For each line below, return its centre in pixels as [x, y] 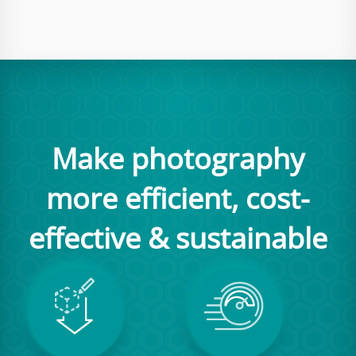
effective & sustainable [178, 238]
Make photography [178, 159]
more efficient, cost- [178, 198]
